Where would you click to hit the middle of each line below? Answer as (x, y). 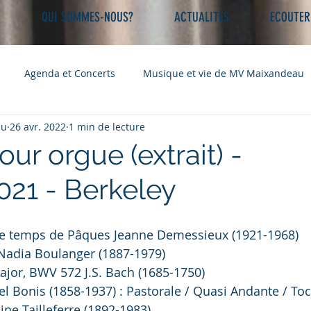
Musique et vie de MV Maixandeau (224, 73)
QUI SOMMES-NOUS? (87, 17)
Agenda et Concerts (70, 73)
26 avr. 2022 (38, 126)
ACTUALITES (202, 17)
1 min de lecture (107, 126)
